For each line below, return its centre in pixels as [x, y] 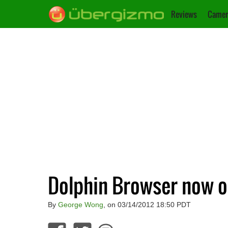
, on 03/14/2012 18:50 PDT [147, 204]
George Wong [80, 204]
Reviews [184, 14]
